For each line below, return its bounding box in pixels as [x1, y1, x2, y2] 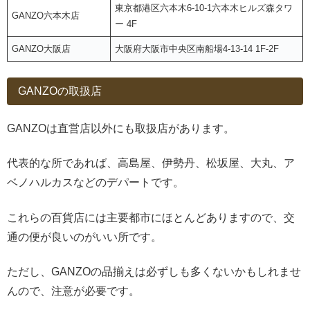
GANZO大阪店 [12, 44, 71, 55]
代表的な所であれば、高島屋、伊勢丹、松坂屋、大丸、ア [7, 157, 295, 170]
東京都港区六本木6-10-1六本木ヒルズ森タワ [115, 3, 293, 14]
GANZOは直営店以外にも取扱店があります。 [7, 122, 235, 134]
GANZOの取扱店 [18, 84, 102, 97]
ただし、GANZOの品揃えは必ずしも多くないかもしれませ [7, 266, 301, 278]
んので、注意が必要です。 [7, 285, 140, 298]
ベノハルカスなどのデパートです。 [7, 176, 184, 189]
